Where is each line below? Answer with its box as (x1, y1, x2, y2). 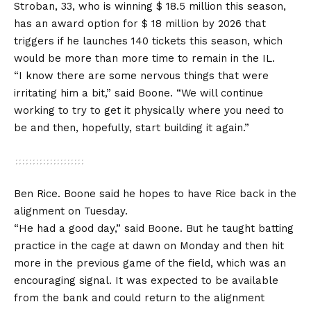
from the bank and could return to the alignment (14, 291, 264, 304)
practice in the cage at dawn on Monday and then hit (14, 239, 284, 252)
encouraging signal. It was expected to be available (14, 274, 278, 287)
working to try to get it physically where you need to (14, 103, 284, 117)
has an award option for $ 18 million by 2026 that (14, 17, 266, 30)
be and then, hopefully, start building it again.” (14, 121, 249, 134)
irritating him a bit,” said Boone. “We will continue (14, 86, 263, 99)
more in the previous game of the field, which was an (14, 256, 286, 269)
